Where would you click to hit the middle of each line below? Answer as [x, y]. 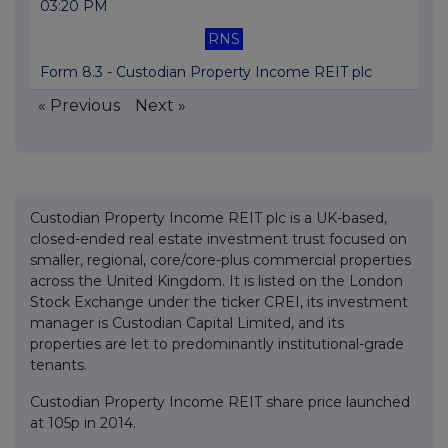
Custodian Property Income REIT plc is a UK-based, [208, 218]
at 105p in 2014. [83, 423]
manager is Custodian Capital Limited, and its [187, 323]
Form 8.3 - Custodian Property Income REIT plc [206, 72]
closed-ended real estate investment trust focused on [218, 239]
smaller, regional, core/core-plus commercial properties [220, 260]
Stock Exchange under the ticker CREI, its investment [219, 302]
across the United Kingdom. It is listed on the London [216, 281]
